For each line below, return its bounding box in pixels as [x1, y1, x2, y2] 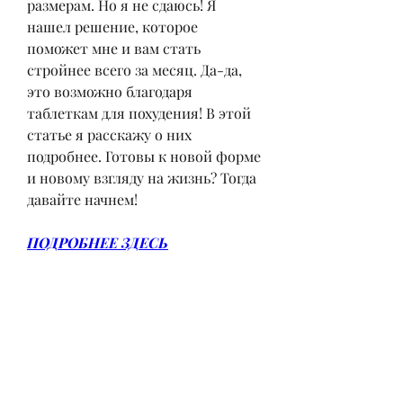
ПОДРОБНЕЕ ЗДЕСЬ [27, 232, 168, 252]
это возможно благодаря [27, 81, 193, 101]
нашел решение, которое [27, 16, 198, 36]
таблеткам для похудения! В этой [27, 103, 251, 122]
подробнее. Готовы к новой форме [27, 146, 261, 166]
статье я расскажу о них [27, 124, 192, 144]
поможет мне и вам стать [27, 38, 201, 58]
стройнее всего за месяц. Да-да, [27, 59, 242, 79]
